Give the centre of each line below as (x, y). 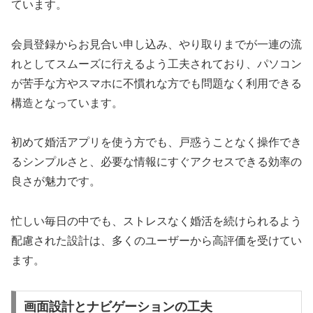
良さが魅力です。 (56, 182)
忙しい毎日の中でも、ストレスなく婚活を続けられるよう (156, 221)
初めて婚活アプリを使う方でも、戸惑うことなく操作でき (156, 143)
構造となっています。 (67, 103)
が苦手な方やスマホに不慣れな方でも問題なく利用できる (156, 83)
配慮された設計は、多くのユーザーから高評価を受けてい (156, 241)
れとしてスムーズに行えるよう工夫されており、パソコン (156, 64)
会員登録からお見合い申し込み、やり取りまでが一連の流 (156, 44)
